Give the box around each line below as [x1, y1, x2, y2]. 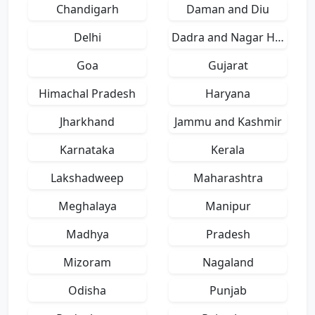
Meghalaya [58, 198, 117, 214]
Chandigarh [56, 1, 119, 18]
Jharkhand [60, 114, 115, 130]
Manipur [205, 198, 251, 214]
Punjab [209, 283, 247, 299]
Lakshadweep [51, 170, 124, 186]
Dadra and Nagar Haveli [275, 30, 284, 46]
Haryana [205, 86, 250, 102]
